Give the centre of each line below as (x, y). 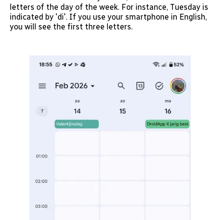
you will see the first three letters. (71, 27)
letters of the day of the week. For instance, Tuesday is (109, 7)
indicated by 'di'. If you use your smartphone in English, (108, 17)
